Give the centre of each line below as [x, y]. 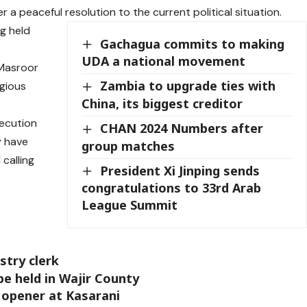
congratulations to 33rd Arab [172, 188]
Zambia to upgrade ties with [188, 86]
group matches [128, 146]
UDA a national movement [164, 61]
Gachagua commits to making [193, 44]
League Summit [130, 205]
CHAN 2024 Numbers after [182, 128]
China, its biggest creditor [162, 103]
